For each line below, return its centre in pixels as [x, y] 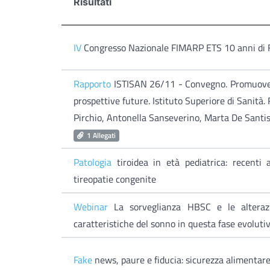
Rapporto [92, 84]
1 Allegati [101, 135]
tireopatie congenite [115, 179]
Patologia [93, 162]
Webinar [91, 207]
